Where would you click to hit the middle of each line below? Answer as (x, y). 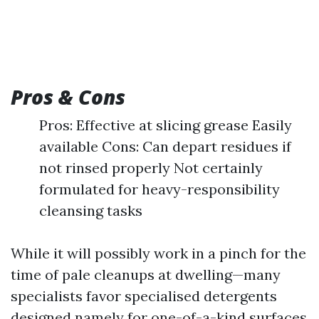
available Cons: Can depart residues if (165, 146)
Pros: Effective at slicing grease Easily (166, 125)
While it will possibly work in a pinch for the (158, 253)
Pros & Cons (68, 97)
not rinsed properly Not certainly (151, 168)
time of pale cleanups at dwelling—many (146, 274)
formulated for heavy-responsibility (159, 189)
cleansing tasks (91, 210)
